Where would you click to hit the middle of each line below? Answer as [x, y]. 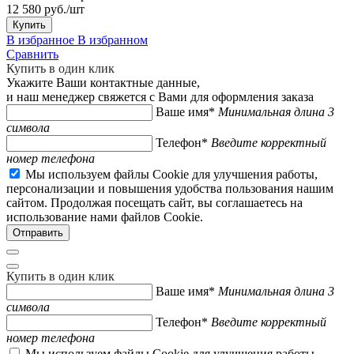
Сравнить [32, 54]
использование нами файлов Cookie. [105, 217]
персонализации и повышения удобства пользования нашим [170, 188]
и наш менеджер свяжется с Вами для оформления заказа [160, 96]
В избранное [40, 40]
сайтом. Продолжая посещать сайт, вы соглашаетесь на [154, 202]
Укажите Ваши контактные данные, [103, 82]
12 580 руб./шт [45, 9]
